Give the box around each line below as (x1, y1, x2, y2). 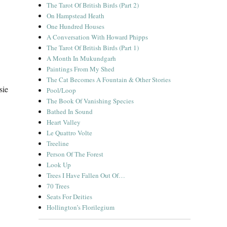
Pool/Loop (47, 86, 77, 95)
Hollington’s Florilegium (47, 203, 115, 212)
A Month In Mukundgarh (47, 54, 117, 63)
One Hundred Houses (47, 22, 105, 31)
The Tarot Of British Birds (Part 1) (47, 43, 139, 52)
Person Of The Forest (47, 149, 104, 159)
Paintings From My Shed (47, 64, 115, 73)
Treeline (47, 139, 69, 148)
